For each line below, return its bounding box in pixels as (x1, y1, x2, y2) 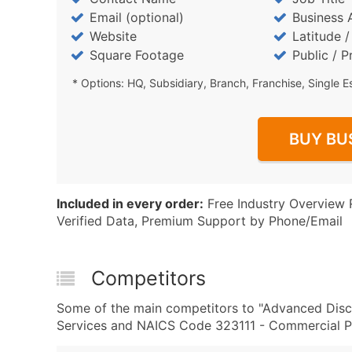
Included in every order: (57, 196, 203, 211)
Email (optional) (90, 9, 184, 25)
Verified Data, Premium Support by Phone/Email (57, 213, 343, 229)
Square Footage (90, 47, 184, 63)
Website (90, 28, 137, 44)
